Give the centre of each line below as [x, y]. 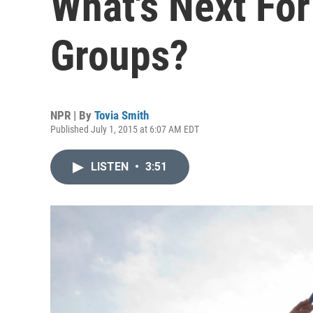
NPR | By [72, 115]
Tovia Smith [122, 115]
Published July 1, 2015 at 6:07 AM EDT [125, 129]
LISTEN [111, 167]
